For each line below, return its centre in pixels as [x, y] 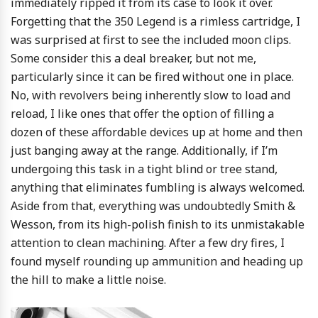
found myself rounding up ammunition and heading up [157, 261]
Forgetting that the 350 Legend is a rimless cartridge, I [155, 21]
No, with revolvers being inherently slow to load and [150, 95]
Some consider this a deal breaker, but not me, [133, 58]
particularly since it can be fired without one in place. [152, 76]
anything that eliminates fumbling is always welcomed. [158, 187]
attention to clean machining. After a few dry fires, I [148, 242]
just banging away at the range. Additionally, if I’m [144, 150]
